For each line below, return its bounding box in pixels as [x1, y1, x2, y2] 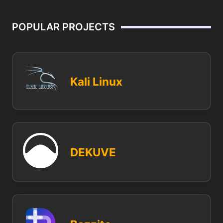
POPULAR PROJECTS [12, 21, 115, 33]
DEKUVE [70, 145, 116, 159]
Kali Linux [70, 74, 122, 88]
